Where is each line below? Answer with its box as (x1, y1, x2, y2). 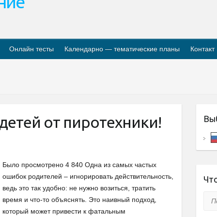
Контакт (190, 45, 215, 53)
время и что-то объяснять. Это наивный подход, (2, 196, 156, 203)
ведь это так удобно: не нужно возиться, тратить (2, 184, 155, 192)
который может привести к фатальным (2, 207, 125, 215)
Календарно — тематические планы (64, 45, 180, 53)
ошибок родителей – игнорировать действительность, (2, 172, 173, 180)
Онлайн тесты (9, 45, 54, 53)
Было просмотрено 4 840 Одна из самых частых (2, 161, 156, 169)
